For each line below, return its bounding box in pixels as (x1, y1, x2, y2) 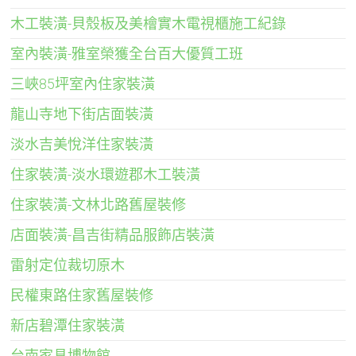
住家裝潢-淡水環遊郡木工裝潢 (10, 165, 201, 183)
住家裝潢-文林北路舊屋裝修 (10, 195, 187, 213)
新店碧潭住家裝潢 (10, 316, 126, 334)
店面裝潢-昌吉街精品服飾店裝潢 (10, 226, 215, 243)
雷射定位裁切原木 (10, 256, 126, 273)
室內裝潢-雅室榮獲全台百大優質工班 (10, 44, 244, 62)
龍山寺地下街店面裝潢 (10, 105, 154, 122)
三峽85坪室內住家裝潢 (10, 75, 156, 92)
